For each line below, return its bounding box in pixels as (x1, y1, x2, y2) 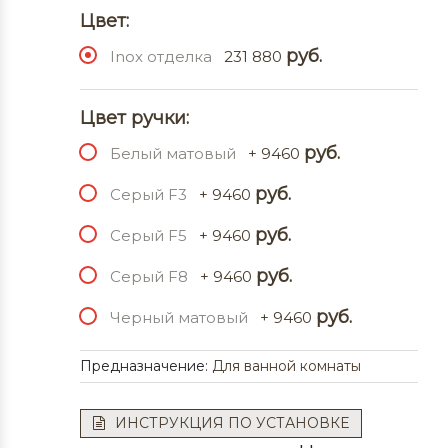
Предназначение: (80, 357, 212, 375)
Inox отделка (110, 47, 212, 66)
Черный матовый (110, 308, 248, 327)
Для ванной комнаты (212, 357, 361, 375)
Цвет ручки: (80, 107, 189, 129)
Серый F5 (110, 226, 187, 245)
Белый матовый (110, 144, 236, 163)
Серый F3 (110, 185, 187, 204)
